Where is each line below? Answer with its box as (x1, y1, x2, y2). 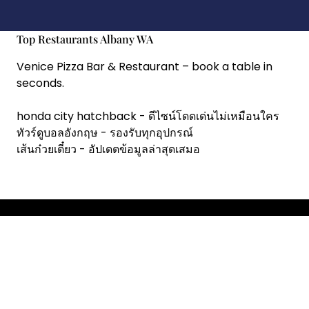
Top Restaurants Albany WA (17, 32, 153, 46)
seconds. (17, 75, 64, 91)
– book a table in (179, 59, 272, 74)
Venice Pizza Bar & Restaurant (17, 59, 179, 74)
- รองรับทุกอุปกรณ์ (98, 125, 193, 141)
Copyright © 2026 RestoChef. (17, 269, 174, 285)
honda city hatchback (17, 108, 137, 124)
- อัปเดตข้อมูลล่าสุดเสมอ (77, 141, 200, 157)
